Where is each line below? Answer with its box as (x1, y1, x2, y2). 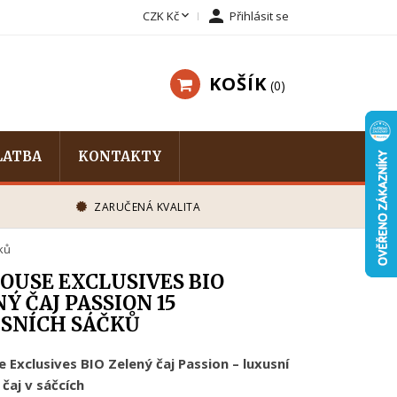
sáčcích (35, 376, 84, 393)
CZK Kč (143, 8, 179, 24)
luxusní (242, 354, 289, 372)
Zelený (107, 354, 156, 372)
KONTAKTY (78, 148, 161, 165)
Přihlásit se (230, 8, 289, 24)
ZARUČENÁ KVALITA (94, 199, 200, 214)
